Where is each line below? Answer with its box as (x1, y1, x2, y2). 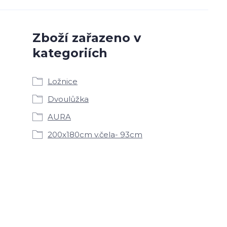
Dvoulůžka (48, 94, 89, 104)
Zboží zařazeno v (32, 30, 141, 45)
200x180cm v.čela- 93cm (48, 130, 142, 139)
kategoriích (32, 46, 107, 60)
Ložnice (48, 77, 78, 86)
